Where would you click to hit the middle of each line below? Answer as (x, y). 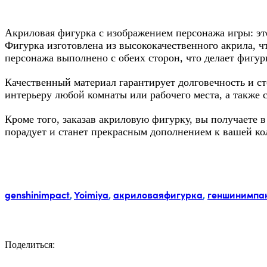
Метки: (23, 170)
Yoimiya (91, 194)
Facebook (96, 256)
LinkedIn (195, 256)
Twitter (124, 256)
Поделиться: (30, 245)
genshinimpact (37, 194)
